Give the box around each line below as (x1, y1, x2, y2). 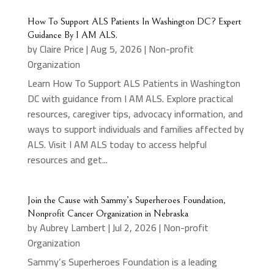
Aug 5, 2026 (90, 39, 142, 58)
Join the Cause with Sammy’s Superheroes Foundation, (27, 194, 226, 206)
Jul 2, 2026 (112, 218, 157, 237)
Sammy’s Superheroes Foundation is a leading (27, 252, 217, 271)
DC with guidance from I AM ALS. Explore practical (27, 89, 233, 108)
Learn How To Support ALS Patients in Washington (27, 73, 240, 92)
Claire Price (39, 39, 84, 58)
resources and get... (27, 150, 108, 169)
